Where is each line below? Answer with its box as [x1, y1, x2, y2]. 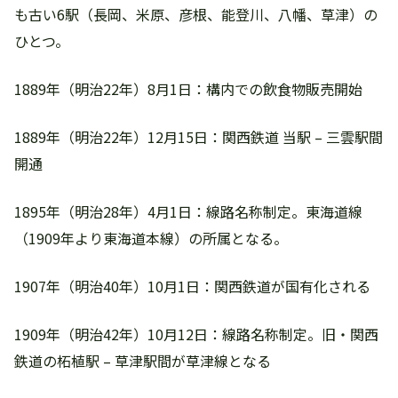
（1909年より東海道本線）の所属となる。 [14, 227, 288, 249]
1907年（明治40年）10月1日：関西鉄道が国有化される [14, 275, 370, 297]
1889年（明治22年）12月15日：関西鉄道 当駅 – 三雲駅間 [14, 126, 383, 147]
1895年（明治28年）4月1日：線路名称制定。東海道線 [14, 201, 362, 222]
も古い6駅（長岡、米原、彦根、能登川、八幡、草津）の [14, 4, 378, 25]
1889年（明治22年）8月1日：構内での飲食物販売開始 [14, 78, 362, 99]
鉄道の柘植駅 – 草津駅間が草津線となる [14, 350, 271, 371]
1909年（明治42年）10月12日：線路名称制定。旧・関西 [14, 323, 378, 345]
